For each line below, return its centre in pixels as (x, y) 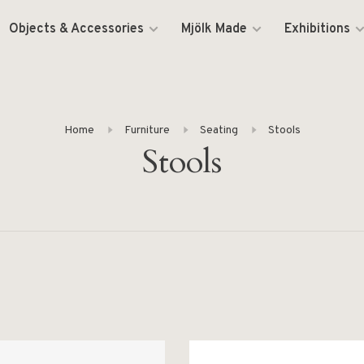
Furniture (147, 130)
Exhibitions (318, 29)
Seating (219, 130)
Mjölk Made (214, 29)
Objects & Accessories (77, 29)
